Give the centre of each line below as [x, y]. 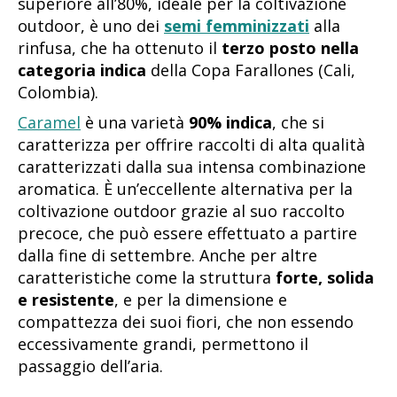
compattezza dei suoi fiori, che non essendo [186, 322]
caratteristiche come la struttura [147, 278]
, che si [298, 123]
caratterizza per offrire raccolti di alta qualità [191, 145]
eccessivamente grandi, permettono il [163, 344]
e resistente [66, 300]
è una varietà [135, 123]
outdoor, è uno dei [91, 26]
